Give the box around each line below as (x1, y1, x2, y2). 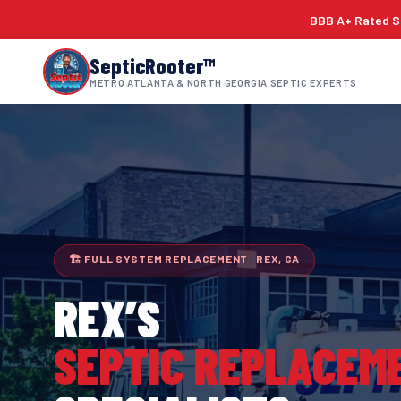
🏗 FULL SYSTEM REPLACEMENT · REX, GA (69, 252, 301, 265)
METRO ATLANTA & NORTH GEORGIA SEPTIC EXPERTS (90, 76, 358, 89)
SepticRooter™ (90, 52, 215, 79)
